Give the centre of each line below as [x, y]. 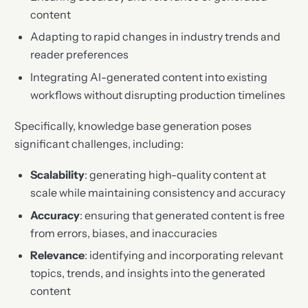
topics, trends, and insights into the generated [147, 273]
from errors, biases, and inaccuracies [123, 233]
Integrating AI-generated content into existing [148, 77]
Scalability [57, 175]
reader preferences [79, 55]
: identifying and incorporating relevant [184, 255]
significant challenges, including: [99, 144]
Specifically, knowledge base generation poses [133, 126]
